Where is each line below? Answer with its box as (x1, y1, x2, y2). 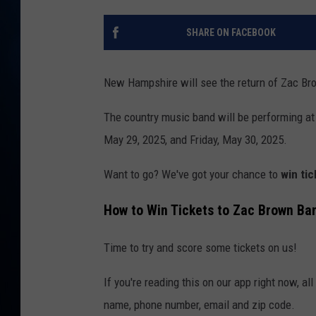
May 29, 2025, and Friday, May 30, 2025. (104, 133, 287, 147)
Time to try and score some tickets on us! (104, 240, 297, 255)
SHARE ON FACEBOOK (186, 27, 276, 39)
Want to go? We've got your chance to (104, 167, 281, 182)
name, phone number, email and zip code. (104, 297, 295, 312)
